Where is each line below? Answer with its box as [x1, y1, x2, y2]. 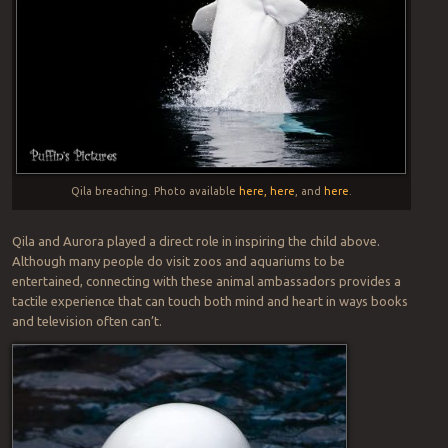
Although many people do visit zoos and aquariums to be [11, 254, 345, 269]
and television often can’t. [11, 314, 162, 329]
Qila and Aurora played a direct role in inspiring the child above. [11, 234, 380, 249]
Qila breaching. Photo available [70, 184, 239, 197]
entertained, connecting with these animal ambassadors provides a [11, 274, 401, 289]
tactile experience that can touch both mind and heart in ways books [11, 294, 408, 309]
